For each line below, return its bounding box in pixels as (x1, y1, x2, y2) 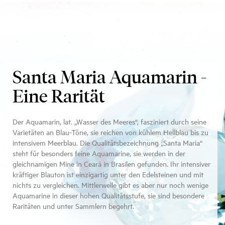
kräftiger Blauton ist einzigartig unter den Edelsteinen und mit (13, 169, 203, 179)
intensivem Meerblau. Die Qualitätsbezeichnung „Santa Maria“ (13, 138, 202, 148)
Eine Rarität (13, 86, 105, 107)
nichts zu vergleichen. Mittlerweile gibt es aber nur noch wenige (13, 180, 208, 190)
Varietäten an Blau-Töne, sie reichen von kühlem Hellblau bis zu (13, 127, 208, 137)
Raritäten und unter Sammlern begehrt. (13, 201, 134, 211)
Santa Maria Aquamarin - (13, 67, 206, 88)
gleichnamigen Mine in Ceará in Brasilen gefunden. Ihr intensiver (13, 159, 210, 169)
